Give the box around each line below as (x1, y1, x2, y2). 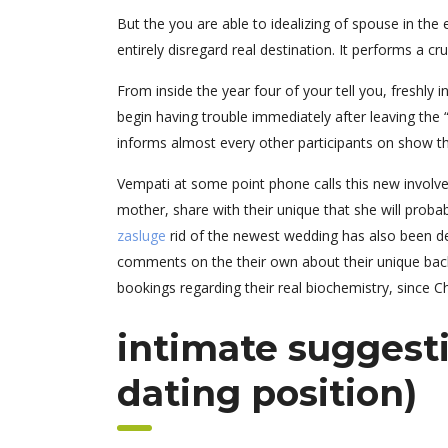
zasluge (117, 226, 166, 245)
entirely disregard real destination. (117, 40, 335, 59)
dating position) (117, 371, 417, 415)
